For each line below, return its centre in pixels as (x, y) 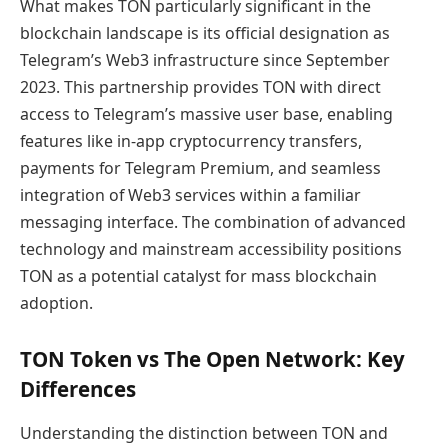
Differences (78, 389)
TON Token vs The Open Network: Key (212, 359)
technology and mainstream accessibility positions (211, 248)
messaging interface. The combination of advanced (213, 221)
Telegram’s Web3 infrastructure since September (205, 59)
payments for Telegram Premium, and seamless (200, 167)
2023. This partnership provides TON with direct (200, 86)
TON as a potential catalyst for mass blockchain (198, 275)
